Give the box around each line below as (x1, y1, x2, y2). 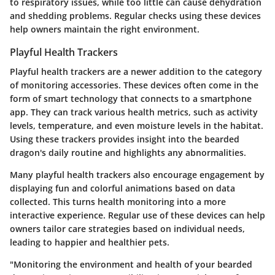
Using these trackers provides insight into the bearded (10, 133, 239, 145)
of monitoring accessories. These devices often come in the (10, 79, 258, 91)
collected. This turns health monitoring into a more (10, 196, 226, 208)
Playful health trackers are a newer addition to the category (10, 66, 262, 78)
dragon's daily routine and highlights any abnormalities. (10, 147, 246, 159)
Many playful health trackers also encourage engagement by (10, 169, 265, 181)
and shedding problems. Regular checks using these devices (10, 10, 261, 21)
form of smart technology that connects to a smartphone (10, 93, 252, 105)
